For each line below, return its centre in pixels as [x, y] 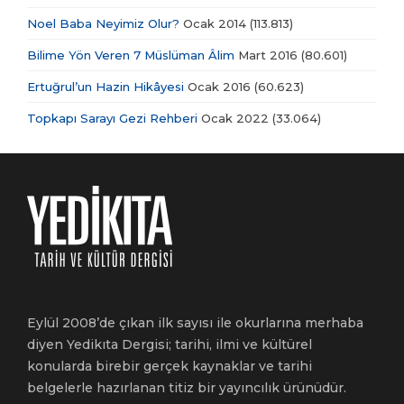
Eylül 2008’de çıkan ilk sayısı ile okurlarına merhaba [195, 323]
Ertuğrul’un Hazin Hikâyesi [106, 87]
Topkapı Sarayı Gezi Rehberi [112, 119]
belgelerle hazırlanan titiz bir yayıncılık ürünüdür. [187, 388]
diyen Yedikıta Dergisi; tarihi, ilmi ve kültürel [170, 345]
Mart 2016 [266, 55]
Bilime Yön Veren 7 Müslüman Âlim [131, 55]
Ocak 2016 [217, 87]
